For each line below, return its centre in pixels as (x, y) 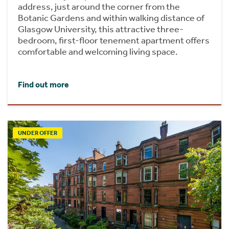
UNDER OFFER (38, 133)
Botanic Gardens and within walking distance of (111, 18)
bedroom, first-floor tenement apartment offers (114, 40)
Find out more (43, 85)
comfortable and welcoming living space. (98, 51)
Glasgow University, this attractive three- (101, 29)
